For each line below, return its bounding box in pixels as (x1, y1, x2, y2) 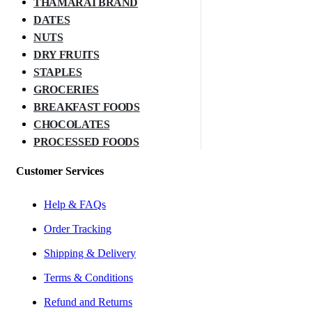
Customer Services (16, 164, 104, 177)
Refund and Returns (44, 295, 132, 308)
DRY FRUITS (33, 48, 100, 61)
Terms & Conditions (44, 271, 133, 283)
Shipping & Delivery (44, 247, 136, 259)
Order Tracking (44, 222, 111, 235)
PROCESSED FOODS (33, 135, 139, 148)
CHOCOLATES (33, 118, 110, 130)
